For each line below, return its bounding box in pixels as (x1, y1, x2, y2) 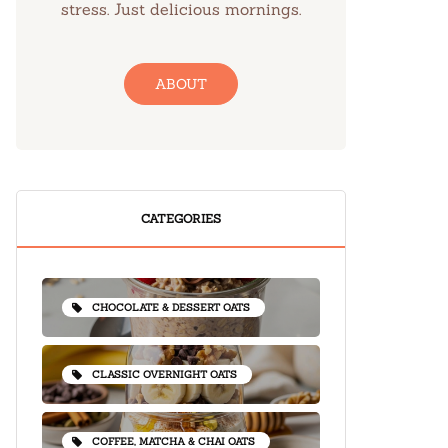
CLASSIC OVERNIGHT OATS (92, 368, 237, 381)
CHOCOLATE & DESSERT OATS (92, 301, 250, 314)
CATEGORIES (141, 211, 221, 226)
